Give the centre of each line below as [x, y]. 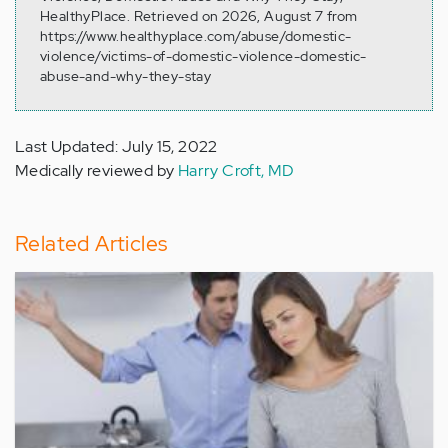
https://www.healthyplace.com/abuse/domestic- [196, 36]
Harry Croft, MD [236, 171]
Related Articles [91, 244]
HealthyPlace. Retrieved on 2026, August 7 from [199, 16]
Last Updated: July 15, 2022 [116, 147]
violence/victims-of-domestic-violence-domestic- [203, 56]
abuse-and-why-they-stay [126, 76]
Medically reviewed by [96, 171]
